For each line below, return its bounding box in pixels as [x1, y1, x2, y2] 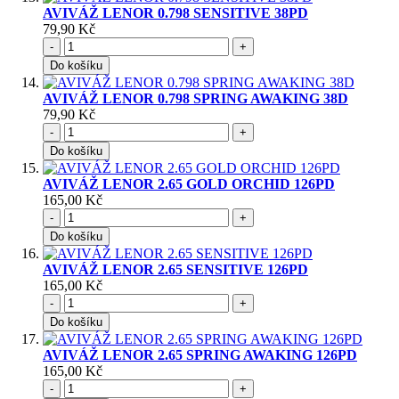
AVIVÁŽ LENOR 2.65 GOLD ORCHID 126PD [43, 176, 335, 192]
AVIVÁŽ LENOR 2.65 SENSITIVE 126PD [43, 262, 308, 278]
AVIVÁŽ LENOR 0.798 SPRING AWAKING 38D [43, 91, 348, 107]
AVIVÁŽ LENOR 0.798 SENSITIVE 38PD [43, 5, 308, 21]
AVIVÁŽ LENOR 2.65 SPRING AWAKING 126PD [43, 347, 357, 363]
